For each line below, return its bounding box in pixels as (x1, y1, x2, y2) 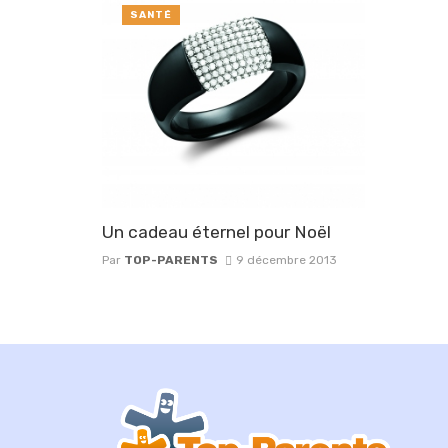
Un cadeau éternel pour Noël (102, 222, 331, 243)
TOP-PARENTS (124, 253, 218, 268)
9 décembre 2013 (235, 253, 337, 268)
